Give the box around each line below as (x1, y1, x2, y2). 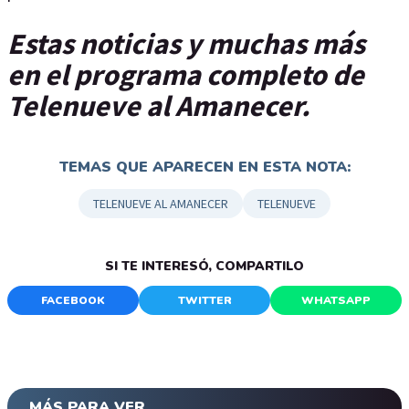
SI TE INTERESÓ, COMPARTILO (105, 257, 304, 276)
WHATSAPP (301, 293, 371, 309)
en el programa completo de (7, 56, 364, 93)
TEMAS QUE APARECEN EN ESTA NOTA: (58, 157, 351, 178)
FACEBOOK (41, 293, 105, 309)
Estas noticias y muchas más (7, 25, 365, 62)
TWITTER (177, 293, 232, 309)
